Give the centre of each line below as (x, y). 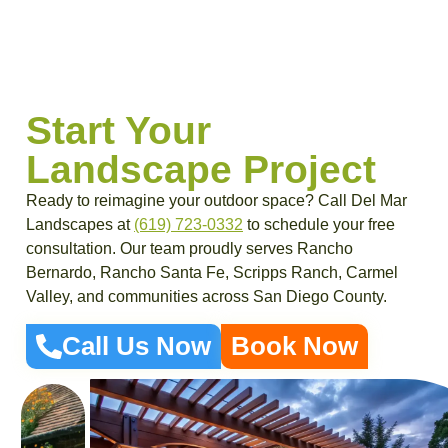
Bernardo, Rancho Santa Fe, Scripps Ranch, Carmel (212, 273)
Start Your (118, 130)
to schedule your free (319, 225)
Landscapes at (80, 225)
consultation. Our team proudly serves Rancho (189, 249)
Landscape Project (201, 169)
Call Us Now (136, 345)
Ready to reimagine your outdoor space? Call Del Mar (216, 201)
